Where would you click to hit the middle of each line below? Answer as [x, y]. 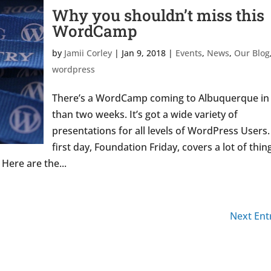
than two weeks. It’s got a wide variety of [145, 114]
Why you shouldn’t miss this [158, 15]
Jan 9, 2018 [143, 53]
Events [188, 53]
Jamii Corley [88, 53]
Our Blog [252, 53]
